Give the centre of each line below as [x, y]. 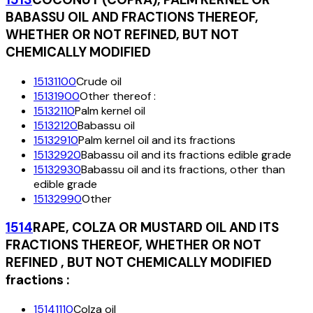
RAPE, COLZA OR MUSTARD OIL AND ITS [156, 228]
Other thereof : [118, 96]
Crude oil [99, 81]
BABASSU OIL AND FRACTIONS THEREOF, [132, 17]
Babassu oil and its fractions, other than [183, 169]
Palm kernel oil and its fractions [157, 140]
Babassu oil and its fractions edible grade [186, 154]
